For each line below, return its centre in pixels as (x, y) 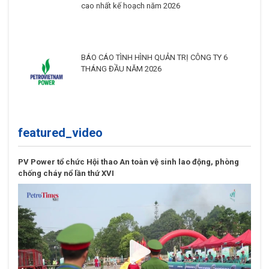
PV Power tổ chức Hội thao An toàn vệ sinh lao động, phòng (128, 162)
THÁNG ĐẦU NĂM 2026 (121, 68)
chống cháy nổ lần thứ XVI (66, 174)
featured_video (60, 133)
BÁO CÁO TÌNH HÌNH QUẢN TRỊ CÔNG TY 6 (154, 57)
